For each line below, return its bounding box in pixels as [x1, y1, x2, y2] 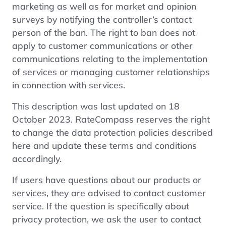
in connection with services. [12, 79, 125, 90]
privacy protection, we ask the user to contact [12, 213, 201, 224]
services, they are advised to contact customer [12, 187, 206, 198]
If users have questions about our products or [12, 174, 201, 185]
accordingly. [12, 152, 62, 164]
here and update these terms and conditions [12, 139, 197, 151]
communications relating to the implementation [12, 52, 207, 64]
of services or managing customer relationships [12, 66, 210, 77]
